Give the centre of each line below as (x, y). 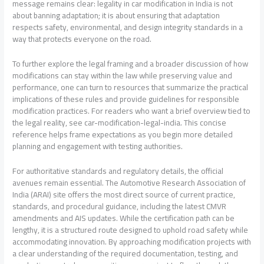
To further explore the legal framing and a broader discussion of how (131, 63)
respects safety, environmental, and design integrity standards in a (128, 27)
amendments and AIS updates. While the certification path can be (124, 218)
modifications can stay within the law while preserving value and (123, 75)
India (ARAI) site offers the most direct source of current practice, (124, 194)
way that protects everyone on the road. (82, 39)
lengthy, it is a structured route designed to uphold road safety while (131, 230)
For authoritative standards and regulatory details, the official (118, 171)
